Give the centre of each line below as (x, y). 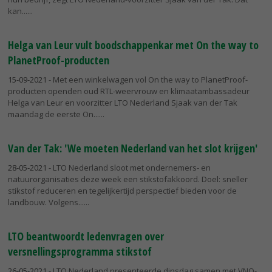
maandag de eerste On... (53, 114)
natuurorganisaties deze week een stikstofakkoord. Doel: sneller (128, 179)
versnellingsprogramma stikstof (80, 251)
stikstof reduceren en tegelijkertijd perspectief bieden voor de (122, 190)
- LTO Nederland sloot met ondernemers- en (129, 167)
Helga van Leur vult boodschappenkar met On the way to (133, 45)
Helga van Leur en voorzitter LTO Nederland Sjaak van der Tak (123, 103)
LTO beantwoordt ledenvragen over (86, 236)
